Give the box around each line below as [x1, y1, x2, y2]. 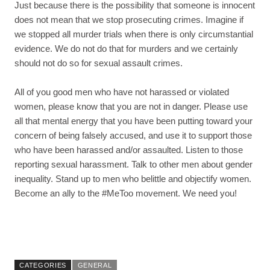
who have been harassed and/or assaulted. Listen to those [14, 144, 243, 155]
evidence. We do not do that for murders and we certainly [14, 43, 238, 54]
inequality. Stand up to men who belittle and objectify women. [14, 173, 251, 184]
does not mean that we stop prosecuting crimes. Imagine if [14, 14, 243, 25]
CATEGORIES [19, 261, 67, 269]
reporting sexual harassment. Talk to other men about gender [14, 159, 253, 169]
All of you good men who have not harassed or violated [14, 86, 229, 97]
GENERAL [77, 261, 112, 269]
